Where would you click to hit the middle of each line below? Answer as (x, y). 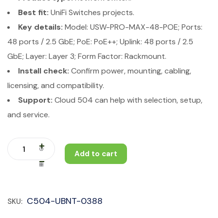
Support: (35, 100)
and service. (28, 115)
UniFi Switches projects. (91, 12)
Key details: (40, 27)
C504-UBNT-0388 (65, 201)
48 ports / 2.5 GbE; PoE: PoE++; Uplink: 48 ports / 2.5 (100, 42)
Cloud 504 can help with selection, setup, (127, 100)
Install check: (44, 71)
